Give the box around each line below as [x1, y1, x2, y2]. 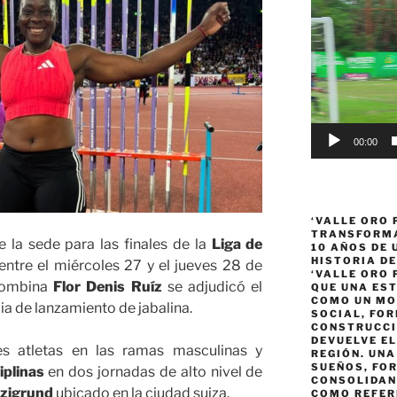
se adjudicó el [161, 278, 263, 296]
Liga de [211, 236, 263, 253]
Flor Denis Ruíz [47, 278, 162, 296]
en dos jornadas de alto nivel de [48, 363, 263, 381]
